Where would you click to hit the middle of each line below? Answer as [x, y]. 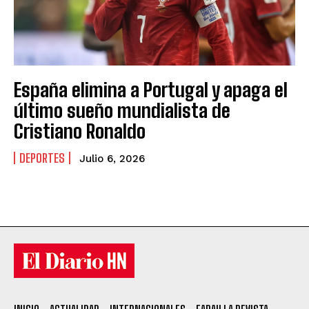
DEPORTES [42, 158]
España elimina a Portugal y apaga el [151, 89]
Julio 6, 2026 [112, 158]
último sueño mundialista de [122, 110]
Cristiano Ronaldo [80, 131]
